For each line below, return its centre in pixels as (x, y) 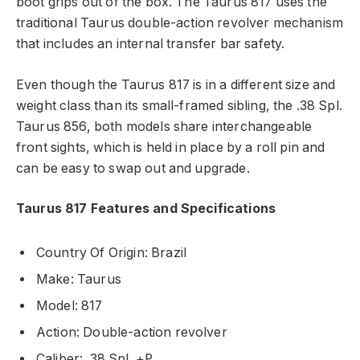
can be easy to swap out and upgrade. (133, 168)
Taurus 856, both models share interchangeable (164, 126)
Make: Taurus (79, 280)
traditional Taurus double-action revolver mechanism (180, 23)
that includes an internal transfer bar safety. (151, 44)
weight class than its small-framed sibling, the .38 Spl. (179, 105)
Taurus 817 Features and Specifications (146, 209)
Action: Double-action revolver (132, 333)
